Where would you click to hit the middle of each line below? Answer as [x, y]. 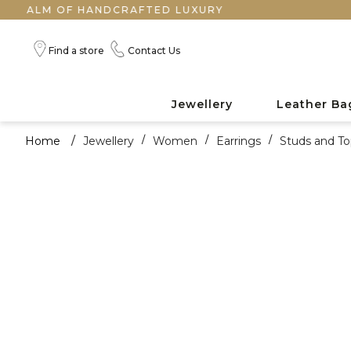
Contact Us [154, 50]
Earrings [239, 141]
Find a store [76, 50]
